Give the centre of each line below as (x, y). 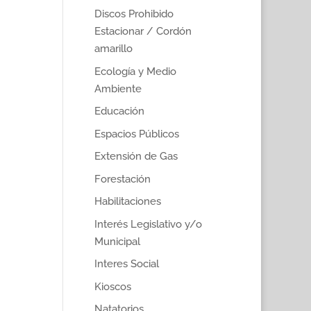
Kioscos (112, 286)
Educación (119, 111)
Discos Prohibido (134, 14)
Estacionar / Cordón (143, 31)
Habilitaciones (127, 201)
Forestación (122, 179)
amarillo (113, 49)
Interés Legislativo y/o (148, 224)
